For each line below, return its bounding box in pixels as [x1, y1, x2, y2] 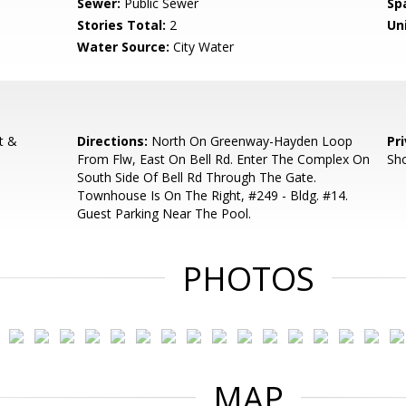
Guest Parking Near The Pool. [77, 205, 252, 222]
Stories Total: [77, 16, 167, 34]
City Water [169, 38, 235, 55]
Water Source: [77, 38, 170, 55]
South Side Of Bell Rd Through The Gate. [77, 169, 317, 186]
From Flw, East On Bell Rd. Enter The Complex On [77, 150, 371, 168]
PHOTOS [182, 256, 314, 301]
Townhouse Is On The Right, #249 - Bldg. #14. [77, 187, 349, 204]
